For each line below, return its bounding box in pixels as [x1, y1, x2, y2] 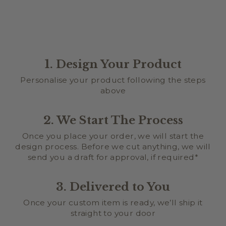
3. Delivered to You [56, 179, 170, 194]
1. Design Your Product [44, 56, 182, 71]
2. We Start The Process [43, 112, 183, 127]
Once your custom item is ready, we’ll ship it [23, 197, 203, 207]
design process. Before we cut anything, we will [15, 141, 211, 151]
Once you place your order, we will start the [22, 131, 204, 141]
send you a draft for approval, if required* [28, 152, 198, 162]
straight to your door [70, 208, 156, 218]
